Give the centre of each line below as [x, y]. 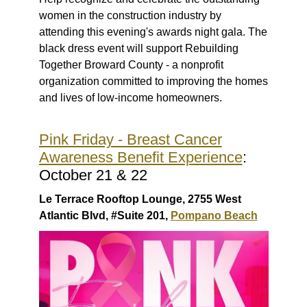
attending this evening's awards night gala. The [153, 32]
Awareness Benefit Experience [140, 157]
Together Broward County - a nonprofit [131, 64]
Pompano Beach [214, 215]
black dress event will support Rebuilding [138, 48]
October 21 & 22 [93, 175]
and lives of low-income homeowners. [130, 97]
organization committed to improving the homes [153, 81]
